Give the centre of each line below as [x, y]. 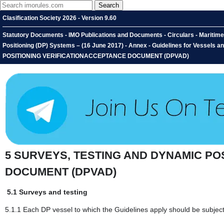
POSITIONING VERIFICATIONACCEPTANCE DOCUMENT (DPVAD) [96, 56]
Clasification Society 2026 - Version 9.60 [59, 18]
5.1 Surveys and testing [47, 192]
